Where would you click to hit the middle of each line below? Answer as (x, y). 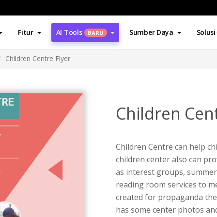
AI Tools (69, 32)
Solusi (206, 32)
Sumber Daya (151, 32)
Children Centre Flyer (38, 58)
